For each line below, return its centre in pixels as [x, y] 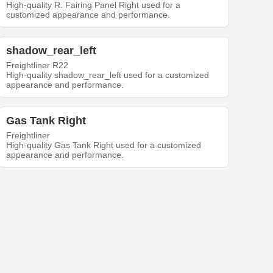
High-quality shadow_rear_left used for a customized [108, 75]
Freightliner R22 [37, 66]
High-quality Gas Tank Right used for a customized [104, 145]
